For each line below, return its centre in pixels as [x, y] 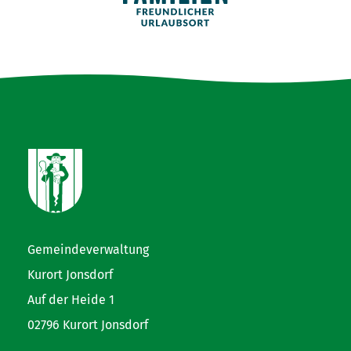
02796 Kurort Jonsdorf [88, 325]
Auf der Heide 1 [71, 300]
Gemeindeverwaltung [88, 250]
